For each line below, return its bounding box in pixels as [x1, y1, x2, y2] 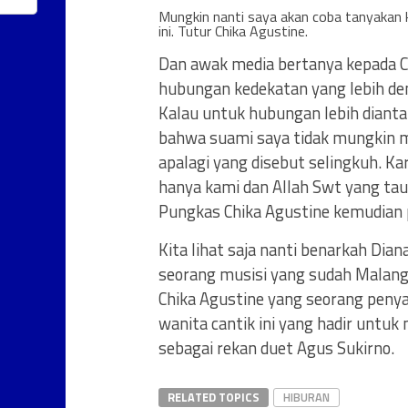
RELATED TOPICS [168, 388, 260, 406]
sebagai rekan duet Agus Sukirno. [158, 335, 394, 361]
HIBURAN [283, 388, 330, 406]
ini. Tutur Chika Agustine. [158, 20, 308, 42]
